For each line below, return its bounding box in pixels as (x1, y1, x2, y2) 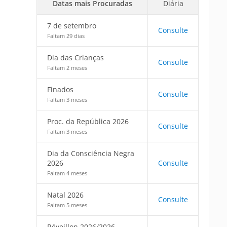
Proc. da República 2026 (47, 117, 129, 126)
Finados (47, 85, 73, 94)
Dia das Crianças (47, 53, 104, 62)
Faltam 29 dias (47, 32, 85, 40)
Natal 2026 (47, 190, 84, 200)
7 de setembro (47, 21, 96, 30)
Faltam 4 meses (47, 169, 87, 177)
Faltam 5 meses (47, 201, 87, 209)
